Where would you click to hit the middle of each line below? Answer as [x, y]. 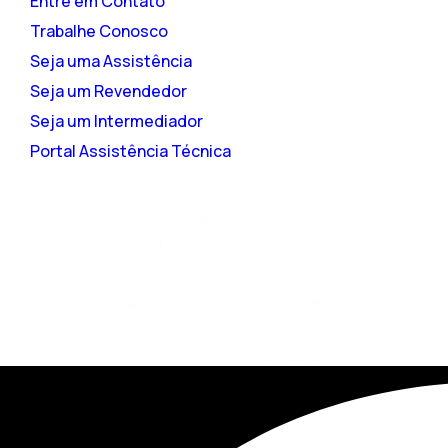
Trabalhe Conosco [99, 30]
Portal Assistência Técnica [130, 150]
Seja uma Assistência [111, 60]
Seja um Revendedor [108, 90]
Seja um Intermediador [116, 120]
